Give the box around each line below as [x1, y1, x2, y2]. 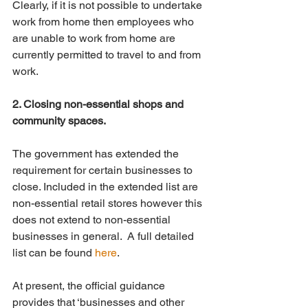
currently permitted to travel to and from [12, 48, 203, 62]
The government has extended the [12, 147, 181, 161]
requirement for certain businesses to [12, 164, 195, 177]
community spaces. [12, 114, 106, 128]
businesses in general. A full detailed [12, 230, 197, 243]
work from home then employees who [12, 15, 197, 29]
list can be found [12, 246, 95, 260]
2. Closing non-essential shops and [12, 98, 186, 111]
